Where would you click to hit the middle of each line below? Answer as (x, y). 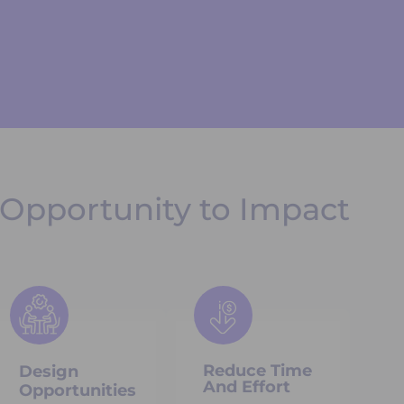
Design (49, 371)
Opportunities (78, 390)
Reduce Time (257, 370)
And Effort (247, 386)
